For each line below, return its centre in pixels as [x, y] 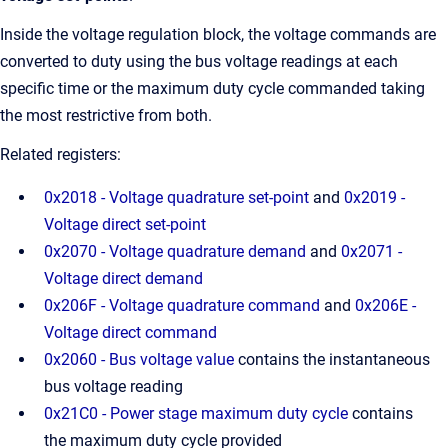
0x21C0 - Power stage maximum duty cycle [196, 413]
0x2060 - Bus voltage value [139, 359]
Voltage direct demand [123, 278]
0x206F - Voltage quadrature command [182, 305]
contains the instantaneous [334, 359]
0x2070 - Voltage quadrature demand [175, 251]
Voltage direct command [130, 332]
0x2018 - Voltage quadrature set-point [176, 197]
